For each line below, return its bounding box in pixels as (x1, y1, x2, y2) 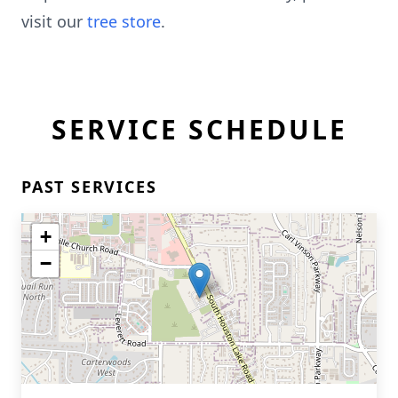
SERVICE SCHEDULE (51, 111, 347, 147)
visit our (21, 11, 87, 32)
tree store (87, 11, 161, 32)
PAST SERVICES (21, 176, 157, 197)
